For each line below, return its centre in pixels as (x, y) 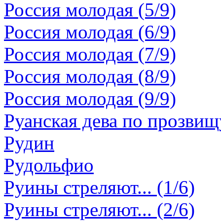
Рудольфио (49, 165)
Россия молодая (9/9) (90, 98)
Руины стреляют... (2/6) (99, 209)
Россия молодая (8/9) (90, 76)
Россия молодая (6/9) (90, 32)
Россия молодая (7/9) (90, 54)
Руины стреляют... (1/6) (99, 187)
